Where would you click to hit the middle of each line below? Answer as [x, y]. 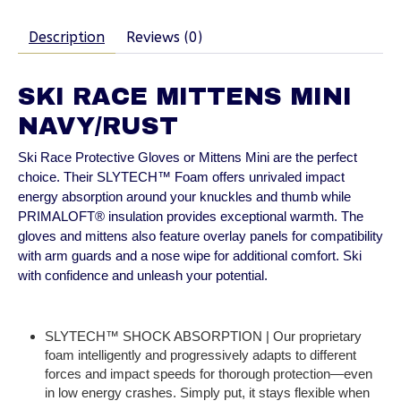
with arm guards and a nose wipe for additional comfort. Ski [190, 255]
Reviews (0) [164, 37]
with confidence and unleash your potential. [143, 275]
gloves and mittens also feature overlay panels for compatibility [200, 235]
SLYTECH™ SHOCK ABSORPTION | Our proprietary [203, 336]
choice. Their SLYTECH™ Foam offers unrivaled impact [181, 176]
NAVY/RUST [98, 126]
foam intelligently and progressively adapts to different [200, 354]
